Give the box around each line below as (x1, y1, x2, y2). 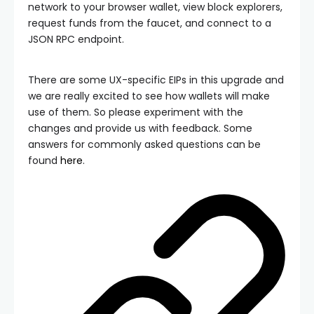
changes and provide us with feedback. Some (28, 121, 252, 136)
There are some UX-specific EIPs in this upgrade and (28, 73, 284, 88)
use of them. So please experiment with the (28, 105, 243, 120)
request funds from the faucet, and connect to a (28, 16, 271, 31)
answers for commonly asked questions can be (28, 137, 261, 152)
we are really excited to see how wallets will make (28, 89, 270, 104)
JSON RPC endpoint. (28, 32, 124, 47)
